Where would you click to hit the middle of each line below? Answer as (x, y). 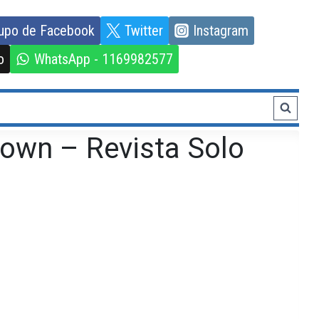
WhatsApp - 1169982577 (103, 59)
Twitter (143, 30)
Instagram (220, 30)
